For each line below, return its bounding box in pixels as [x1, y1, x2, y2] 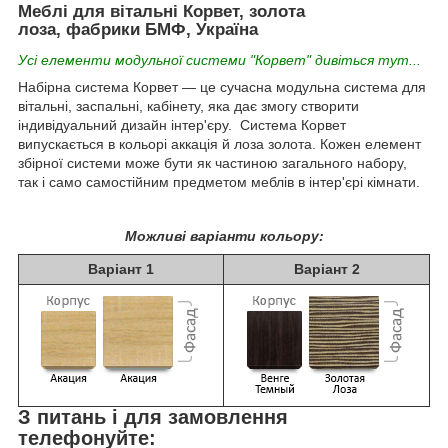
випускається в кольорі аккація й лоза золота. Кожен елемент [18, 135, 421, 152]
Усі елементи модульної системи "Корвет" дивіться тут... [18, 51, 421, 68]
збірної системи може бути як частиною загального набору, [18, 154, 407, 171]
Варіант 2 [293, 260, 360, 277]
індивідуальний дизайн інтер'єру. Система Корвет [18, 116, 346, 133]
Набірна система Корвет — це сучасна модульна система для [18, 78, 426, 95]
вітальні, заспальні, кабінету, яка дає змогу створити [18, 97, 359, 114]
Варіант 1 [88, 260, 154, 277]
